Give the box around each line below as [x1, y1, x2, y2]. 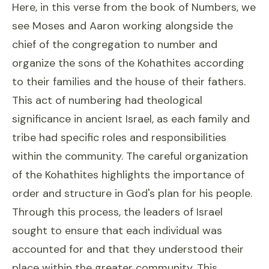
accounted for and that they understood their [12, 242, 244, 256]
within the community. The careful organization [12, 149, 248, 163]
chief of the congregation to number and [12, 37, 217, 52]
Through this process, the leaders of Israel [12, 205, 223, 219]
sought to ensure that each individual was [12, 223, 222, 238]
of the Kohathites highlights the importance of [12, 168, 244, 182]
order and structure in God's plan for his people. [12, 186, 252, 201]
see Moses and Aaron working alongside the [12, 19, 233, 33]
